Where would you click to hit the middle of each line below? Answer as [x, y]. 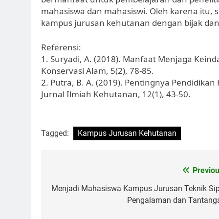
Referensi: [61, 47]
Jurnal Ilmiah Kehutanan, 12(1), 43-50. [116, 94]
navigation [82, 191]
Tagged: [56, 133]
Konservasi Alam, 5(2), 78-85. [98, 70]
